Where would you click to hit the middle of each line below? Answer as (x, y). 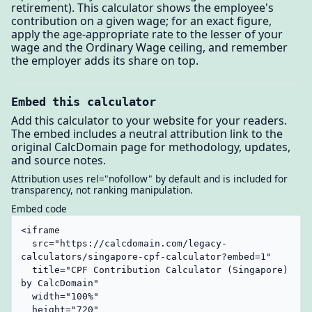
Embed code (39, 208)
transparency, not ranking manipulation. (102, 190)
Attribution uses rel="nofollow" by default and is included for (149, 179)
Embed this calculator (84, 101)
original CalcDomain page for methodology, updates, (151, 147)
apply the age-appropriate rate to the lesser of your (147, 34)
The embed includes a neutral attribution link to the (147, 134)
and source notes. (58, 161)
